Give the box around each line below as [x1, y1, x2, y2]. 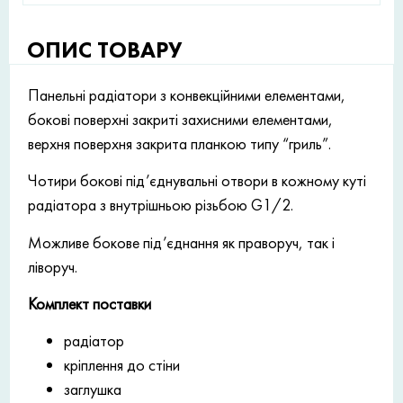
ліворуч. [28, 255, 77, 277]
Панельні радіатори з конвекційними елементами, [28, 84, 345, 105]
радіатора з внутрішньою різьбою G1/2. [28, 194, 293, 216]
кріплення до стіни [64, 354, 180, 376]
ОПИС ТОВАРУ [27, 34, 183, 65]
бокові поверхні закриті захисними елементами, [28, 108, 333, 130]
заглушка [64, 379, 121, 400]
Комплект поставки [28, 293, 151, 315]
